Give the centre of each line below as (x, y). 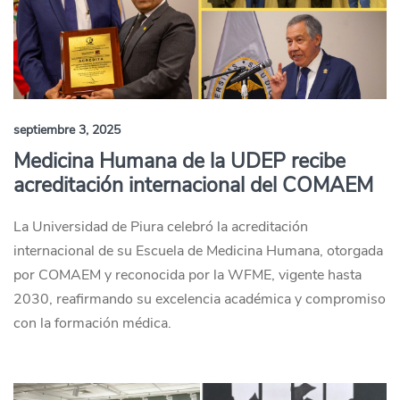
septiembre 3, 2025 (67, 130)
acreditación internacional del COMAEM (193, 185)
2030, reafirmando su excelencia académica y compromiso (200, 299)
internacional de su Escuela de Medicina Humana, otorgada (198, 251)
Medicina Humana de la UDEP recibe (179, 161)
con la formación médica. (92, 323)
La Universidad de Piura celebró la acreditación (161, 227)
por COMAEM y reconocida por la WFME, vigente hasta (187, 275)
